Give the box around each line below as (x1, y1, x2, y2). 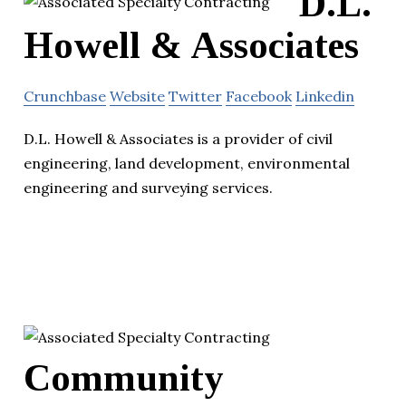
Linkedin (295, 87, 354, 106)
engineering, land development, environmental (24, 154, 350, 173)
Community (24, 356, 224, 399)
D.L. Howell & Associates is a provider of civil (24, 130, 333, 149)
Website (110, 87, 165, 106)
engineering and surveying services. (24, 179, 273, 198)
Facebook (226, 87, 292, 106)
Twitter (169, 87, 222, 106)
